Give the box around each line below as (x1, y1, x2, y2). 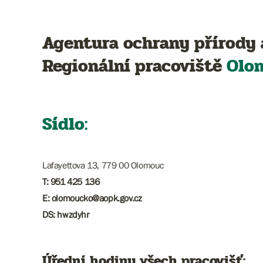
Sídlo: (42, 110, 87, 138)
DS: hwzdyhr (42, 209, 89, 220)
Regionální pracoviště (42, 52, 227, 80)
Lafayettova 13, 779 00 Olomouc (42, 160, 164, 170)
